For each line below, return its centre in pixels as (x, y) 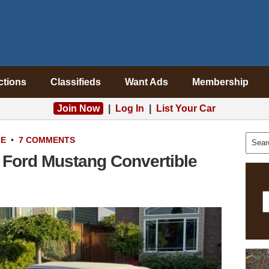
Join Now (78, 108)
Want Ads (146, 82)
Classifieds (75, 82)
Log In (130, 108)
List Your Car (186, 108)
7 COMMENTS (47, 140)
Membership (220, 82)
